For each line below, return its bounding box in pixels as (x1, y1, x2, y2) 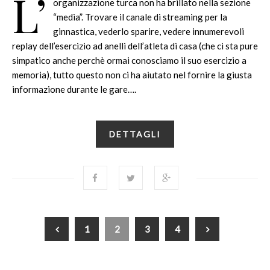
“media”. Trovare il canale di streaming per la (53, 11, 227, 22)
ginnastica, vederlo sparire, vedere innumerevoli (53, 25, 244, 37)
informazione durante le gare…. (12, 83, 136, 95)
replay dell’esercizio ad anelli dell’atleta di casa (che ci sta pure (12, 40, 258, 51)
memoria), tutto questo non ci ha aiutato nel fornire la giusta (12, 69, 252, 80)
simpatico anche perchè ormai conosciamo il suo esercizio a (12, 54, 246, 66)
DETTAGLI (109, 128, 161, 139)
